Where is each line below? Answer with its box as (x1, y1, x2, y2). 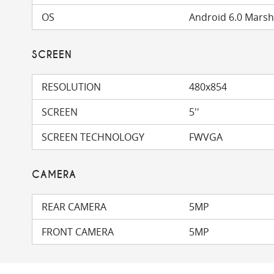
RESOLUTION (42, 80, 101, 94)
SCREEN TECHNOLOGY (42, 130, 144, 144)
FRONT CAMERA (42, 225, 114, 239)
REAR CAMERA (42, 200, 106, 213)
